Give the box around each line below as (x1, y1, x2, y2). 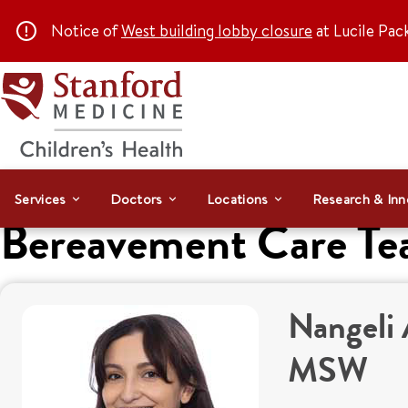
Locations (206, 189, 269, 209)
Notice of (51, 19, 121, 42)
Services (15, 189, 66, 209)
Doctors (109, 189, 163, 209)
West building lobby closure (121, 19, 312, 42)
